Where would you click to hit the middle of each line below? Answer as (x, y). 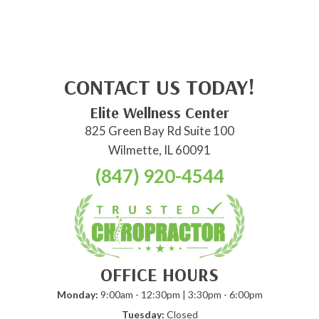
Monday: (77, 295)
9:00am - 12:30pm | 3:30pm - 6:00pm (180, 295)
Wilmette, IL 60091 (159, 150)
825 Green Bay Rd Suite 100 (159, 131)
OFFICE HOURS (159, 275)
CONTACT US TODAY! (159, 87)
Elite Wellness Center (159, 113)
